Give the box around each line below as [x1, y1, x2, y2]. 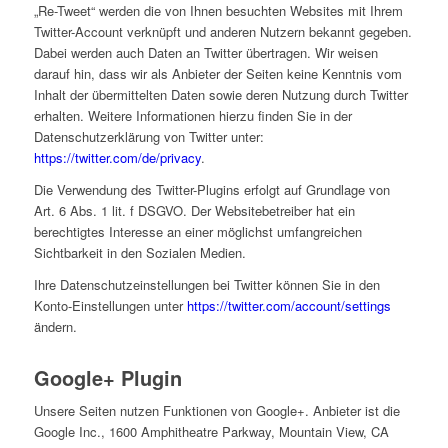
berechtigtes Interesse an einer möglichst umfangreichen [33, 221, 362, 241]
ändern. [33, 316, 77, 336]
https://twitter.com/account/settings [186, 295, 391, 315]
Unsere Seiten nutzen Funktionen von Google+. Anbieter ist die [33, 400, 400, 420]
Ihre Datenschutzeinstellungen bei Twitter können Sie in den [33, 274, 380, 294]
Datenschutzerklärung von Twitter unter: [33, 126, 264, 146]
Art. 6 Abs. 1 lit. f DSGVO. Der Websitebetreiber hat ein [33, 200, 355, 220]
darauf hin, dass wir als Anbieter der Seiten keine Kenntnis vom [33, 63, 402, 83]
